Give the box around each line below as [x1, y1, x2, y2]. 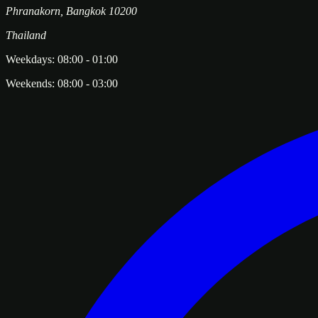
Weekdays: [6, 53, 55, 66]
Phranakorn [6, 5, 60, 18]
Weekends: [6, 77, 55, 90]
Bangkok [66, 5, 106, 18]
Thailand [6, 29, 46, 42]
